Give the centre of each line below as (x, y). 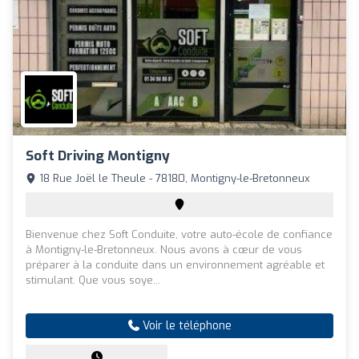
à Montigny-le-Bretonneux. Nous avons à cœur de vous (164, 250)
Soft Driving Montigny (98, 156)
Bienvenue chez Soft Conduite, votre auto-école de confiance (179, 235)
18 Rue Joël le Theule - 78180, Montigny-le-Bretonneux (173, 179)
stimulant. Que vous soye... (93, 280)
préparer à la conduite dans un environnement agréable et (175, 265)
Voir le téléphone (185, 326)
